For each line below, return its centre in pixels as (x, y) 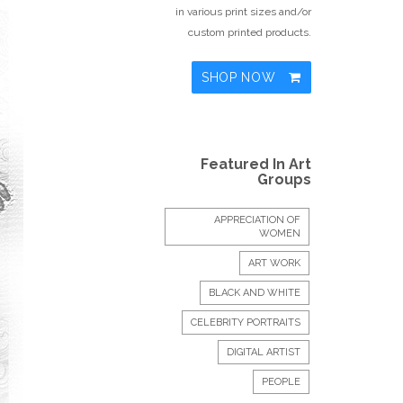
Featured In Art (256, 164)
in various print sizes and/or (243, 12)
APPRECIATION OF (257, 220)
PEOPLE (281, 382)
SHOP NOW (241, 77)
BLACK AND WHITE (255, 293)
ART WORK (274, 263)
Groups (284, 179)
